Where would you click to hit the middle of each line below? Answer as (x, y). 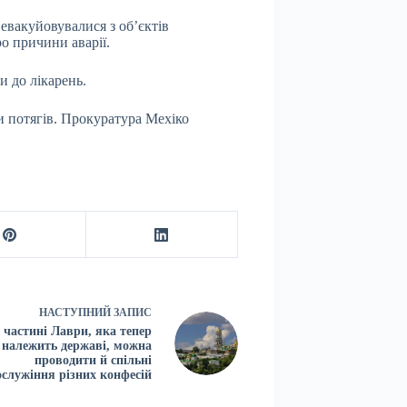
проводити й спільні (93, 360)
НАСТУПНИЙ (76, 313)
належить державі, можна (77, 346)
